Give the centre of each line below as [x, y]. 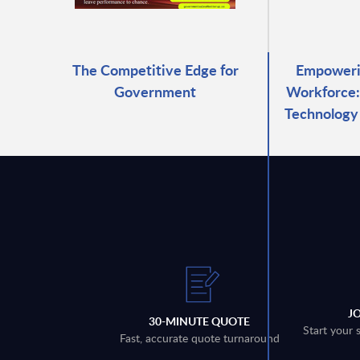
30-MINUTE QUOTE [200, 321]
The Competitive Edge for [155, 69]
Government [155, 91]
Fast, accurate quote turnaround [199, 338]
